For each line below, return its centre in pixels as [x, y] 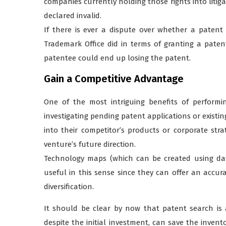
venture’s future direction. [90, 144]
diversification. [69, 186]
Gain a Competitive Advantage [114, 78]
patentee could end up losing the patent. [117, 58]
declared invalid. [73, 15]
